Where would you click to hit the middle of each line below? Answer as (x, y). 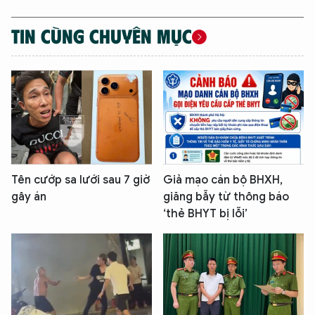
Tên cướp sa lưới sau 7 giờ (81, 180)
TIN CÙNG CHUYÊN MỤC (102, 36)
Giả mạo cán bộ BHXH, (223, 180)
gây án (29, 197)
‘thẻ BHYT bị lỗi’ (205, 213)
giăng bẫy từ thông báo (226, 197)
